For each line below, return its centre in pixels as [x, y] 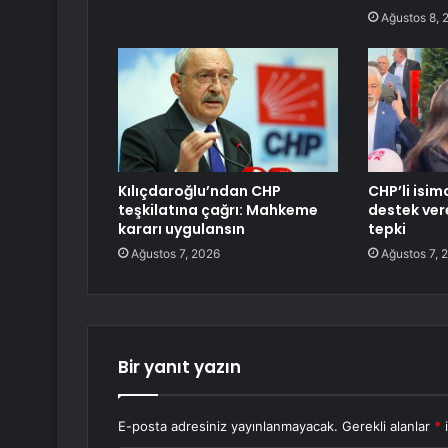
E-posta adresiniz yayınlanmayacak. [228, 426]
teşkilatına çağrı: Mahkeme [218, 210]
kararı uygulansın [181, 229]
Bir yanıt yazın [179, 367]
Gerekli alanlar [388, 426]
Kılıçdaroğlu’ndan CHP [199, 191]
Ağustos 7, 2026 [175, 254]
